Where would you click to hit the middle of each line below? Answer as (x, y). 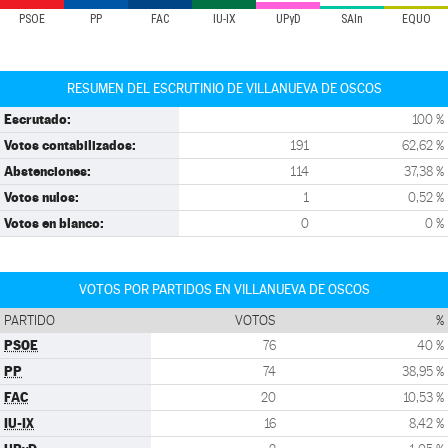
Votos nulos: (41, 197)
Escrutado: (37, 119)
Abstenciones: (47, 171)
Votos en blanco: (54, 223)
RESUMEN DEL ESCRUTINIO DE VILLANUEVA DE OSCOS (224, 88)
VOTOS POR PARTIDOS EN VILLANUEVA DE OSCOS (224, 289)
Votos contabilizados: (70, 145)
